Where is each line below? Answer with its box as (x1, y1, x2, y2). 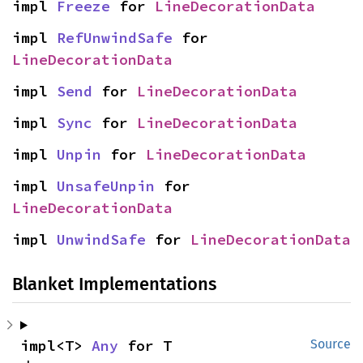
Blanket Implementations (12, 272, 216, 295)
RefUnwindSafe (57, 28, 173, 47)
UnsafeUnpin (57, 176, 155, 195)
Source (310, 335, 351, 352)
